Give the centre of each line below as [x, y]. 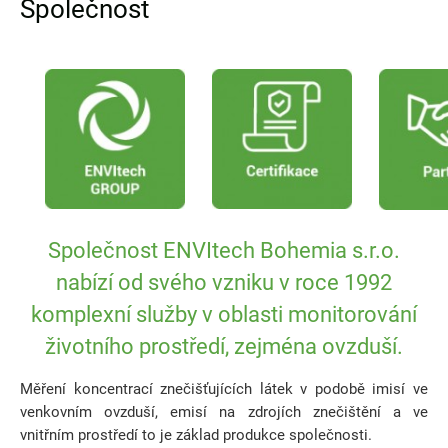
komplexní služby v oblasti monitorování [224, 315]
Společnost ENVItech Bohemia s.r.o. [224, 251]
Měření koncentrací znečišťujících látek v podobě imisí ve [224, 389]
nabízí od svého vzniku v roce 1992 [224, 283]
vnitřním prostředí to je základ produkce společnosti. [196, 435]
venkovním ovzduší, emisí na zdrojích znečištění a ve [224, 412]
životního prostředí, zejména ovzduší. [224, 347]
